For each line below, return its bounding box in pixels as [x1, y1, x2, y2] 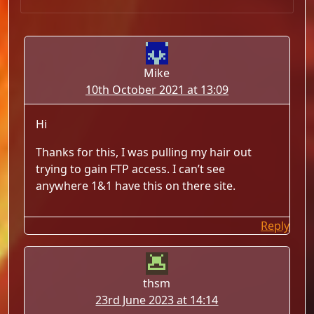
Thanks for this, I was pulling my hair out [36, 144, 252, 160]
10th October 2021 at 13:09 [85, 82, 228, 97]
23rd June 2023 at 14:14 [95, 292, 219, 308]
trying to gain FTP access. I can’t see [36, 161, 226, 177]
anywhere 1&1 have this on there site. [36, 178, 236, 193]
